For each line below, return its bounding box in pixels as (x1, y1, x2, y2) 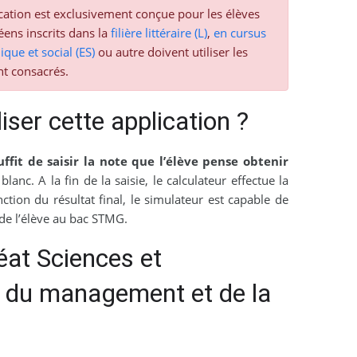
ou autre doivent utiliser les (94, 44, 248, 61)
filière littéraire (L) (110, 25, 207, 41)
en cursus (213, 25, 266, 41)
